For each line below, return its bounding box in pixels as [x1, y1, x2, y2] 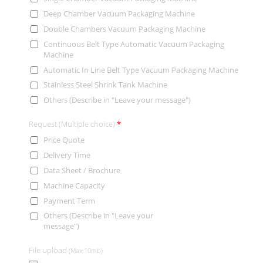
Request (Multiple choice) [29, 119, 117, 130]
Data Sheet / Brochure [43, 164, 120, 176]
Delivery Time [43, 150, 90, 161]
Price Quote [43, 134, 85, 146]
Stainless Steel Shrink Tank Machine [43, 79, 167, 90]
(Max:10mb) [69, 246, 103, 255]
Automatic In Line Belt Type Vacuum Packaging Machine [43, 64, 238, 75]
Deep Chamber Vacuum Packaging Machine [43, 8, 195, 19]
